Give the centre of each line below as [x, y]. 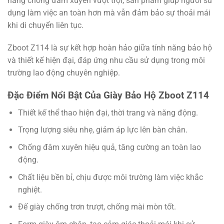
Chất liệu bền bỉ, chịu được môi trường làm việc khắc [110, 177]
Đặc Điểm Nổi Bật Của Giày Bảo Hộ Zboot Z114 [108, 95]
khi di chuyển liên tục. [45, 25]
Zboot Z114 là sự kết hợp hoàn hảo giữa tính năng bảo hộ [110, 48]
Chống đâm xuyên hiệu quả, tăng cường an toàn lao [109, 147]
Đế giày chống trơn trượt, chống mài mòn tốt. [97, 207]
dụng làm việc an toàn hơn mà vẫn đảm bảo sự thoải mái [109, 12]
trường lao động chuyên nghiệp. [64, 73]
